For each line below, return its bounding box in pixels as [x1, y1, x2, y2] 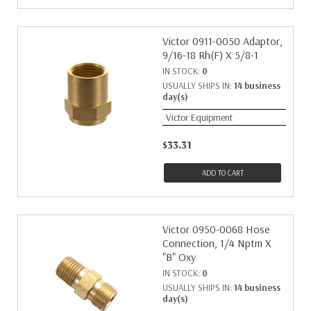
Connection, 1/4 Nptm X [162, 236, 271, 250]
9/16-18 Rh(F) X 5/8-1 [162, 48, 258, 62]
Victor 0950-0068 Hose [162, 222, 270, 236]
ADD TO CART [201, 168, 244, 178]
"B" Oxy [162, 250, 196, 264]
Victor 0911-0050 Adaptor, [162, 34, 283, 48]
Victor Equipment [166, 111, 233, 124]
